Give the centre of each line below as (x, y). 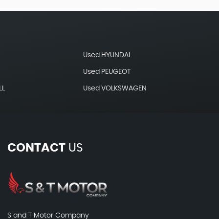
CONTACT (36, 148)
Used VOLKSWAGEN (115, 88)
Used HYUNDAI (107, 55)
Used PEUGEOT (107, 72)
